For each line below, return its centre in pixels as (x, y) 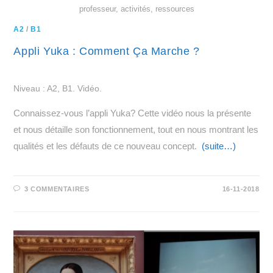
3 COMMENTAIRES (57, 189)
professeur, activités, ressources (136, 9)
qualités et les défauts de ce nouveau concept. (108, 146)
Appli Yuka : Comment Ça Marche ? (107, 51)
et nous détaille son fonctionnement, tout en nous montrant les (136, 130)
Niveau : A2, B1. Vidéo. (58, 89)
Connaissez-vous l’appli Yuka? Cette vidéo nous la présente (133, 113)
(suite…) (219, 146)
